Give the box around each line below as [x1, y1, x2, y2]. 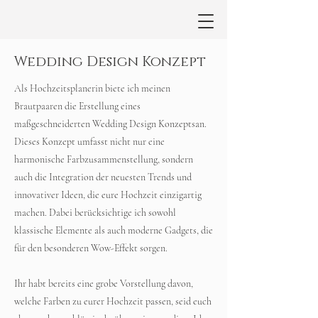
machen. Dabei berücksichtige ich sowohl [14, 207, 176, 219]
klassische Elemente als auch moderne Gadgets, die [14, 224, 213, 236]
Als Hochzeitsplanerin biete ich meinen [14, 82, 170, 94]
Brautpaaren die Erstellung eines [14, 100, 141, 112]
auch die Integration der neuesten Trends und [14, 171, 192, 183]
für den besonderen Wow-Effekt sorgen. [14, 242, 168, 254]
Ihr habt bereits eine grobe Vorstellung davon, [14, 278, 193, 290]
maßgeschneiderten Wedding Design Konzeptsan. [14, 118, 207, 130]
